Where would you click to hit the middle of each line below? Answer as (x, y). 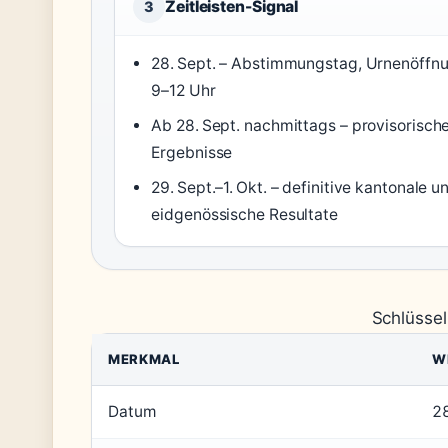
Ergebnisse (192, 153)
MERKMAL (144, 359)
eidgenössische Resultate (244, 215)
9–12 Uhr (183, 91)
